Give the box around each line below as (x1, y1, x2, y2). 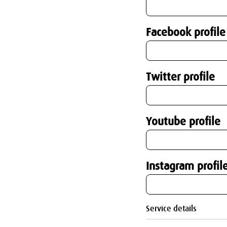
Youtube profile (146, 115, 220, 128)
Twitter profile (146, 70, 215, 84)
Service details (146, 204, 197, 214)
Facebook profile (146, 26, 225, 39)
